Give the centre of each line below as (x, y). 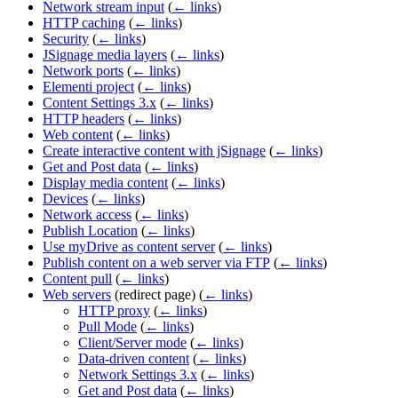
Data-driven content (134, 359)
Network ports (83, 71)
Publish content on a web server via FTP (156, 263)
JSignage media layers (105, 55)
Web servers (77, 295)
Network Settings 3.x (138, 375)
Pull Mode (107, 327)
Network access (87, 215)
